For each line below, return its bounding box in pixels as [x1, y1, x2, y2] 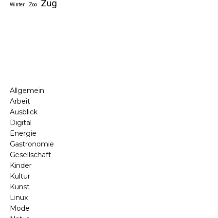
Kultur [10, 171, 30, 181]
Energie [10, 128, 36, 138]
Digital [10, 118, 32, 127]
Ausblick [10, 107, 37, 116]
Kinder [10, 161, 32, 170]
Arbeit [10, 96, 30, 106]
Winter [10, 1, 25, 8]
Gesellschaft [10, 150, 51, 159]
